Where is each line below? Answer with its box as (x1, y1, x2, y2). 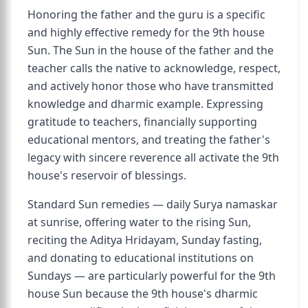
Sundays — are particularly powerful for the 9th (27, 268, 276, 283)
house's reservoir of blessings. (27, 168, 186, 183)
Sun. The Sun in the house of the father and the (27, 43, 274, 58)
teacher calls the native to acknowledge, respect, (27, 60, 280, 76)
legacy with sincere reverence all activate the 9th (27, 150, 279, 165)
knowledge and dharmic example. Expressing (27, 96, 263, 111)
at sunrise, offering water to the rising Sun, (27, 214, 251, 230)
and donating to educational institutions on (27, 250, 254, 265)
